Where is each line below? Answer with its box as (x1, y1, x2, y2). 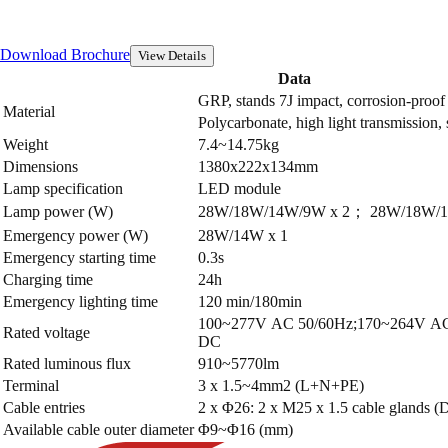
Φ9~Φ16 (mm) (198, 421, 293, 439)
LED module (198, 180, 281, 198)
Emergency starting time (3, 249, 156, 267)
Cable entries (3, 399, 85, 417)
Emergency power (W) (3, 227, 148, 245)
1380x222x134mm (198, 158, 318, 176)
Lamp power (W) (3, 203, 113, 221)
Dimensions (3, 158, 78, 176)
